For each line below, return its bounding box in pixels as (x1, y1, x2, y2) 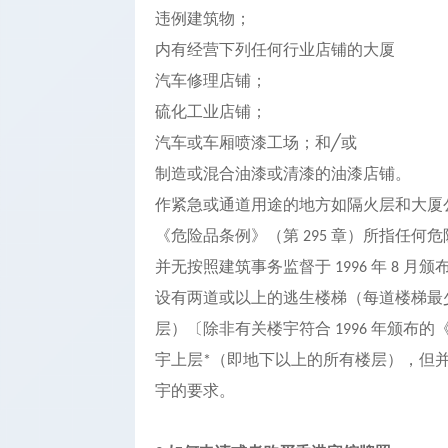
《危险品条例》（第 (155, 227, 299, 244)
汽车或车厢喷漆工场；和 (155, 134, 331, 151)
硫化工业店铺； (155, 103, 267, 120)
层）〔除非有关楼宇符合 (155, 320, 335, 337)
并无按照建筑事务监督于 (155, 258, 331, 275)
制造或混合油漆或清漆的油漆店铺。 (155, 165, 411, 182)
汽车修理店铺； (155, 72, 267, 89)
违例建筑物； (155, 10, 251, 27)
